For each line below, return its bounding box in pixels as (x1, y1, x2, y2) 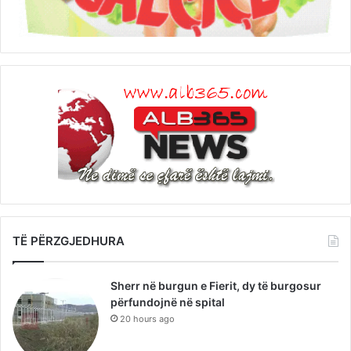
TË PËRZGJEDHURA (13, 233, 125, 249)
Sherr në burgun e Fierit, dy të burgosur (110, 279, 321, 293)
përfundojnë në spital (110, 295, 225, 309)
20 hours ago (120, 313, 175, 325)
